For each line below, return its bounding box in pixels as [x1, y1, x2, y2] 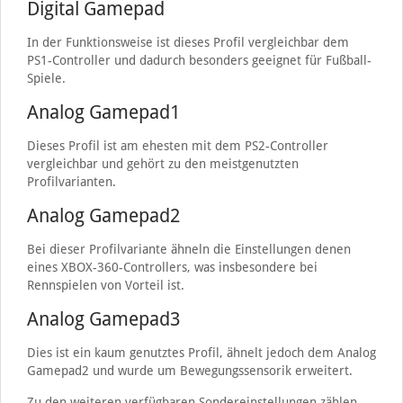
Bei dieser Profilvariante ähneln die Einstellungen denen [26, 242, 351, 256]
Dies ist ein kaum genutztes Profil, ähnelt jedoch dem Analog [26, 345, 376, 360]
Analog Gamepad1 [26, 101, 181, 123]
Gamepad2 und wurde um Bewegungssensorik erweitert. [26, 363, 353, 378]
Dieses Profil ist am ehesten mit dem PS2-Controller [26, 139, 328, 153]
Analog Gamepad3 [26, 308, 181, 330]
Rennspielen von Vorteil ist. [26, 278, 184, 292]
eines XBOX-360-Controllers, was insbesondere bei [26, 260, 318, 274]
